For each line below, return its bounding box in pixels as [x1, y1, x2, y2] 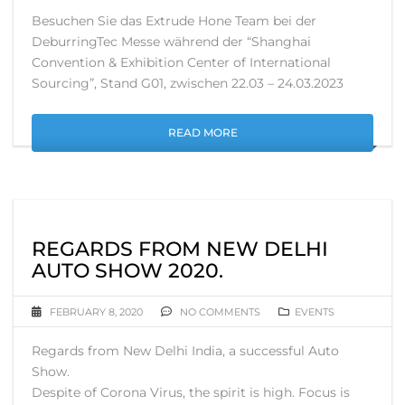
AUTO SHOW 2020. [32, 258, 223, 283]
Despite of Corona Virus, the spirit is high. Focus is [32, 383, 350, 400]
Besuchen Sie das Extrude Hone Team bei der [32, 12, 316, 29]
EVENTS [295, 305, 334, 318]
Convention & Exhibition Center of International [32, 53, 331, 71]
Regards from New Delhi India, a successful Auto [32, 342, 339, 359]
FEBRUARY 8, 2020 [50, 305, 143, 318]
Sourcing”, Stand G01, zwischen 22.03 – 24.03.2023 [32, 74, 344, 91]
